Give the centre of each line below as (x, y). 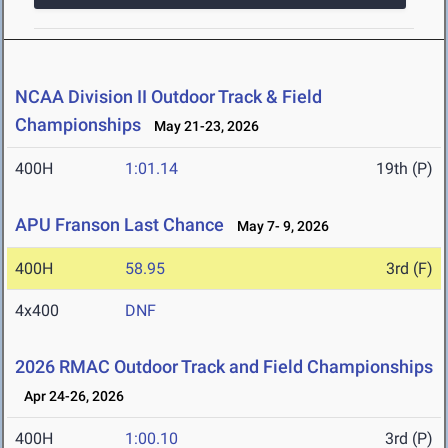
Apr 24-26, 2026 (69, 396)
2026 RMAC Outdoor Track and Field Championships (224, 367)
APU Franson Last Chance (119, 225)
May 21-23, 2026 (202, 126)
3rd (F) (409, 269)
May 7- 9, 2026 (278, 226)
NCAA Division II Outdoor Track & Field (168, 97)
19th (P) (404, 169)
